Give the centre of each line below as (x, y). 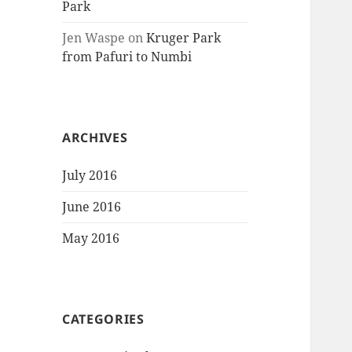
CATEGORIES (103, 319)
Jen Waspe (94, 38)
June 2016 (92, 207)
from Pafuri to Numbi (127, 57)
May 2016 (91, 238)
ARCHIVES (95, 138)
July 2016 (90, 176)
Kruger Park (184, 38)
